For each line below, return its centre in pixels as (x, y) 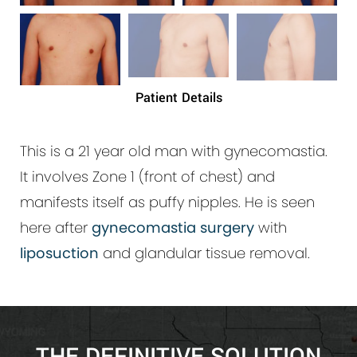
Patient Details (178, 98)
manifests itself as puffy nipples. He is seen (167, 202)
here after (56, 228)
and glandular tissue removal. (204, 253)
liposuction (59, 253)
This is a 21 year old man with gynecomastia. (174, 151)
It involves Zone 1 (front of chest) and (147, 177)
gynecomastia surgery (173, 228)
